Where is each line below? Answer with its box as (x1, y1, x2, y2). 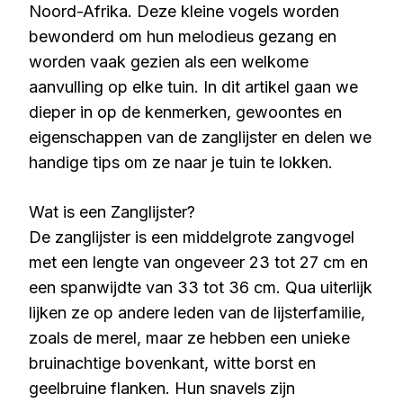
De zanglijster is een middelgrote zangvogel (29, 228, 354, 246)
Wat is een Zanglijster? (29, 202, 195, 221)
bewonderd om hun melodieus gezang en (29, 27, 336, 46)
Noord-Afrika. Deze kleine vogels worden (29, 2, 339, 21)
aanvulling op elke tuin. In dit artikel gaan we (29, 77, 358, 96)
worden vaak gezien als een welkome (29, 52, 309, 71)
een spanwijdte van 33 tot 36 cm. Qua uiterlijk (29, 278, 372, 297)
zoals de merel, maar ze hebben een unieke (29, 328, 350, 347)
